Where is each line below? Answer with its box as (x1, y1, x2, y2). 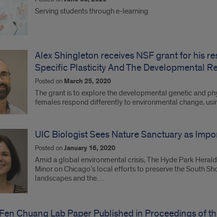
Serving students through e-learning (34, 6, 148, 16)
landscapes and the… (34, 173, 104, 183)
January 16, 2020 (63, 144, 115, 153)
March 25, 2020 (63, 77, 111, 86)
